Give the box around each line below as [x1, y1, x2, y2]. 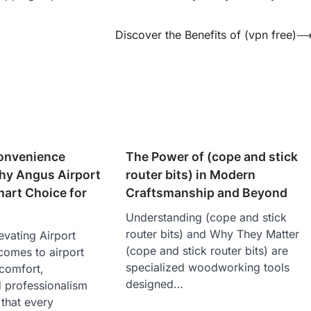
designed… [126, 277, 184, 292]
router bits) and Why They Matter [126, 227, 300, 242]
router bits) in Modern [126, 167, 256, 183]
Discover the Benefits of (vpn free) [115, 27, 296, 42]
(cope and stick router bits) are [126, 244, 289, 258]
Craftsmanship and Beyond [126, 185, 288, 201]
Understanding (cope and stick [126, 210, 287, 225]
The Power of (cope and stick [126, 149, 299, 165]
